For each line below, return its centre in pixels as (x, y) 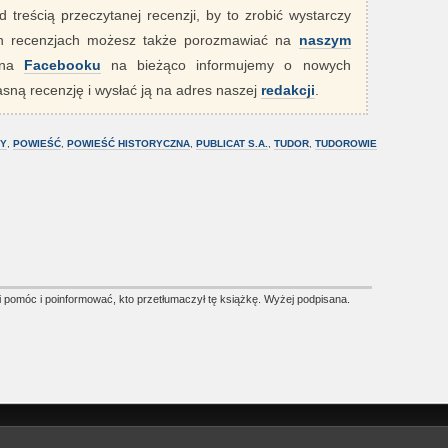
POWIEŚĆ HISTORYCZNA (128, 143)
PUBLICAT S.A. (231, 143)
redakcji (287, 90)
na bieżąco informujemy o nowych (226, 65)
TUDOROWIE (345, 143)
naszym (324, 40)
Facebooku (62, 65)
